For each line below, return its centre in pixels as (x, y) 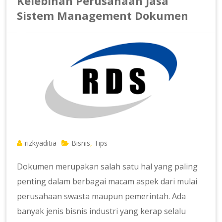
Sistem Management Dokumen (103, 15)
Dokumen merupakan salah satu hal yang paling (108, 166)
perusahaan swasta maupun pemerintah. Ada (102, 196)
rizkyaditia (41, 143)
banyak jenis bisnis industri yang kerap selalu (102, 211)
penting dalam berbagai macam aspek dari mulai (107, 181)
